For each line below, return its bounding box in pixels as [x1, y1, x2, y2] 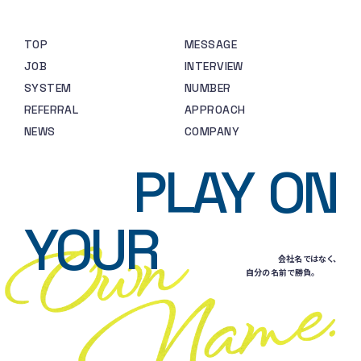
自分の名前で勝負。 [245, 265, 316, 278]
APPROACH [185, 102, 246, 117]
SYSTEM [23, 80, 72, 95]
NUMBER [185, 80, 231, 95]
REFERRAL [23, 102, 79, 117]
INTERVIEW [185, 58, 243, 73]
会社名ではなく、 [277, 251, 338, 264]
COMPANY [185, 123, 239, 139]
